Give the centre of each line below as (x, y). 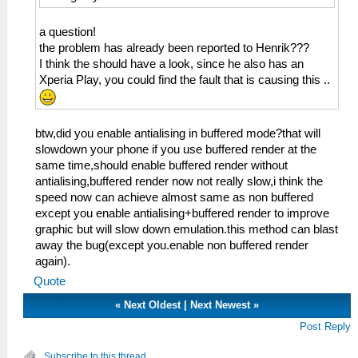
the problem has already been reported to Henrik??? (174, 48)
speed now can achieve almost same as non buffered (174, 197)
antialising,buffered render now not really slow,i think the (179, 181)
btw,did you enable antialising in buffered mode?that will (178, 133)
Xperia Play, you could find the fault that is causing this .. (185, 80)
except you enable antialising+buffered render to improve (182, 213)
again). (53, 261)
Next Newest (221, 304)
